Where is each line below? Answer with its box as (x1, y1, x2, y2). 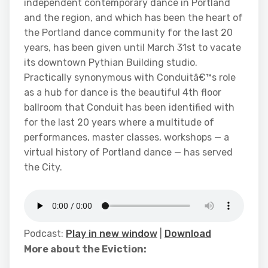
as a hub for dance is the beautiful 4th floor (24, 87, 221, 98)
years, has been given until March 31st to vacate (24, 42, 241, 53)
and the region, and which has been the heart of (24, 12, 243, 23)
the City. (24, 162, 62, 173)
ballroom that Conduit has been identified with (24, 102, 234, 113)
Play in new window (66, 228, 157, 239)
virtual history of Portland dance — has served (24, 147, 233, 158)
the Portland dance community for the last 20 (24, 27, 233, 38)
